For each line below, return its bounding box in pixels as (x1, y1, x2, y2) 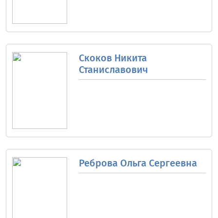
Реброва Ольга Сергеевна (78, 157, 197, 169)
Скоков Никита (78, 52, 147, 64)
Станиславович (78, 63, 148, 75)
